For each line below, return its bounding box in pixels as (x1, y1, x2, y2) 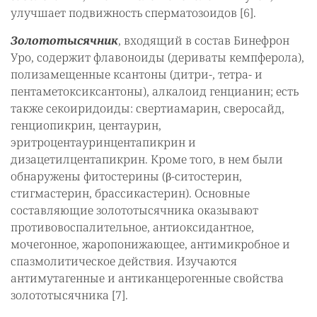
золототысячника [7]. (11, 287, 131, 303)
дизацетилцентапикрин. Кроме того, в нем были (11, 151, 283, 167)
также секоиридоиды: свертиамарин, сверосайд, (11, 100, 284, 116)
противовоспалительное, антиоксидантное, (11, 219, 254, 235)
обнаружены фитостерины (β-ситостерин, (11, 168, 242, 184)
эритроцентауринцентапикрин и (11, 134, 196, 150)
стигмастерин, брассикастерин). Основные (11, 185, 250, 201)
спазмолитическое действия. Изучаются (11, 253, 237, 269)
